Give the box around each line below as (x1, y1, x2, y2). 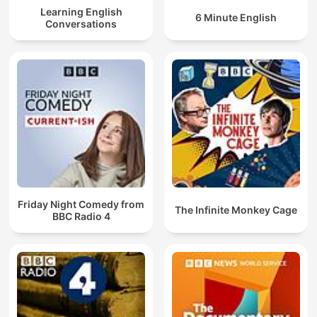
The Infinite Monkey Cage (175, 204, 297, 217)
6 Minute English (195, 11, 277, 24)
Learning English (40, 5, 122, 18)
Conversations (45, 17, 117, 30)
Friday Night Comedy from (18, 197, 144, 210)
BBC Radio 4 (52, 209, 110, 222)
